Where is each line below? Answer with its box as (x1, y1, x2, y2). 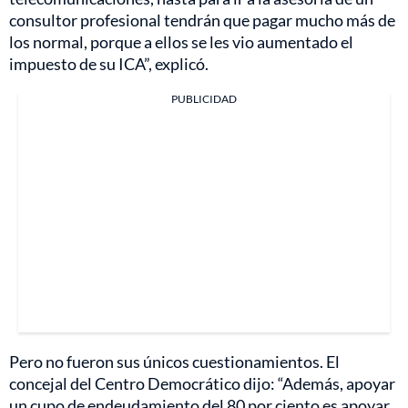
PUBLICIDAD (171, 91, 237, 106)
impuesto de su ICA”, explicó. (9, 53, 209, 74)
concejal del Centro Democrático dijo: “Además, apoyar (9, 372, 395, 393)
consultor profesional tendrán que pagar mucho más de (9, 9, 395, 30)
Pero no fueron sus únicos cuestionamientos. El (9, 351, 340, 372)
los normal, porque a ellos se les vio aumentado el (9, 31, 353, 52)
